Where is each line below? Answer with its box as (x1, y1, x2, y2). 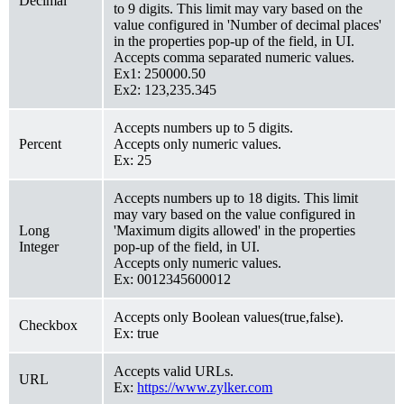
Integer (19, 238, 60, 254)
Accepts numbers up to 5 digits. (114, 119, 294, 135)
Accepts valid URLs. (114, 363, 234, 379)
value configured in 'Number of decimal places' (114, 16, 382, 32)
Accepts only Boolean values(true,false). (114, 308, 344, 325)
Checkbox (19, 317, 78, 333)
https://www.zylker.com (137, 379, 273, 395)
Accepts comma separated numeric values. (114, 49, 355, 65)
